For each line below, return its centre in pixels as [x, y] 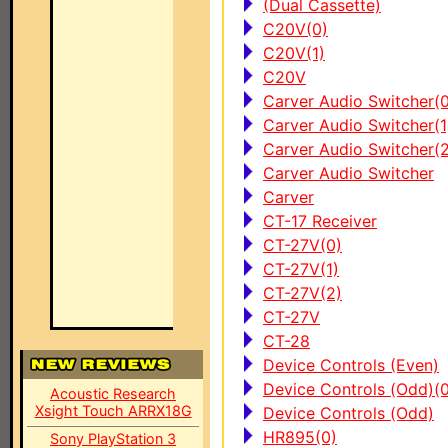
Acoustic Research [113, 393]
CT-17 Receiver [320, 221]
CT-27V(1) [301, 269]
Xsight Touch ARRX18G [113, 410]
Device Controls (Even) [351, 365]
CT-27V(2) [302, 293]
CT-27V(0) [302, 245]
